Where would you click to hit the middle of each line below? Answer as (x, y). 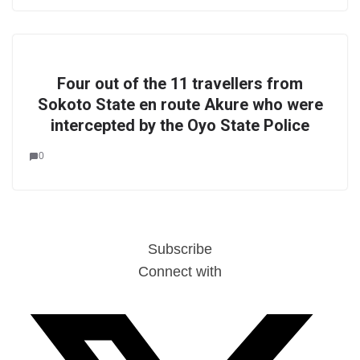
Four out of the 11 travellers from (180, 84)
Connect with (180, 272)
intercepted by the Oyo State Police (180, 125)
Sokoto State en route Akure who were (180, 104)
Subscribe (180, 249)
